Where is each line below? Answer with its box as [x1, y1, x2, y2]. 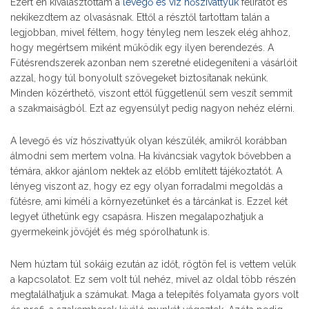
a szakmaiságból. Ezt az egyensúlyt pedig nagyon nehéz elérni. [10, 102, 295, 114]
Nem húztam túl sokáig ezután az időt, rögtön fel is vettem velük [10, 258, 296, 270]
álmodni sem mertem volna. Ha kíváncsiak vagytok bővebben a [10, 150, 291, 161]
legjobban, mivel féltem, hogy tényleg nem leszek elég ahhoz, [10, 26, 290, 38]
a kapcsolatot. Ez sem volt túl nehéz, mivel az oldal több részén [10, 273, 296, 285]
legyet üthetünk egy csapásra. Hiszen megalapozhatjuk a [10, 210, 263, 222]
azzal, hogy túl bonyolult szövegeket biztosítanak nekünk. [10, 72, 268, 83]
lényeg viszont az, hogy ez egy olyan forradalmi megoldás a [10, 180, 283, 192]
